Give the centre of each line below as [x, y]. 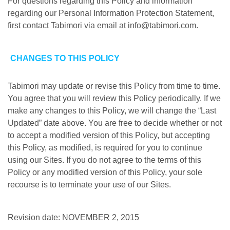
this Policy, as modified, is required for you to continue [105, 148]
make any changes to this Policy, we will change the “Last [112, 111]
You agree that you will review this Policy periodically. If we [114, 98]
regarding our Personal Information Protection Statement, [111, 13]
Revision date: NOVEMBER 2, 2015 [73, 217]
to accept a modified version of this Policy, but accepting [109, 135]
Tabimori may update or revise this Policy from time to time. [114, 86]
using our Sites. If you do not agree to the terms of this [104, 160]
